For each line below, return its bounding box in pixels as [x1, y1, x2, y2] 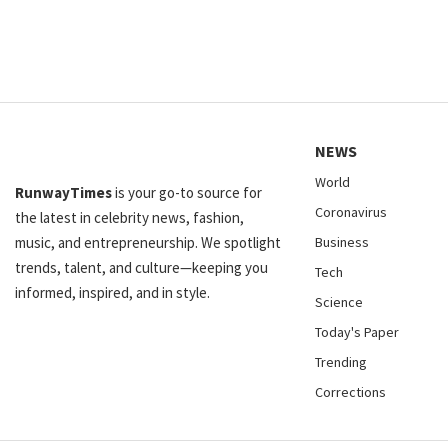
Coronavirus [315, 203, 387, 221]
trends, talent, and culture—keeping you [15, 258, 268, 277]
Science [315, 293, 363, 311]
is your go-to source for [112, 183, 262, 202]
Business [315, 233, 369, 251]
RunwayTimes [15, 183, 112, 202]
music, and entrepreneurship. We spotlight [15, 233, 281, 252]
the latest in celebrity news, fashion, [15, 208, 244, 227]
